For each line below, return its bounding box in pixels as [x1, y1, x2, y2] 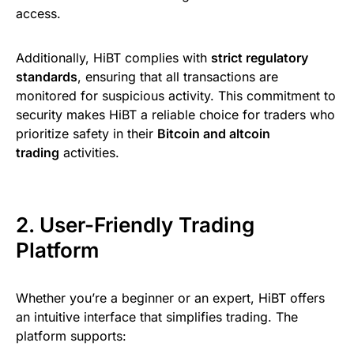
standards [16, 68, 77, 85]
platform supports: [16, 327, 126, 344]
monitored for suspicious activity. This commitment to [16, 87, 336, 104]
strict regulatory [211, 49, 308, 66]
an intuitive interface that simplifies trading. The [16, 308, 298, 325]
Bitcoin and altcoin [157, 125, 270, 141]
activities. [59, 144, 119, 160]
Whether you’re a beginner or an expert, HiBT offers [16, 289, 325, 306]
